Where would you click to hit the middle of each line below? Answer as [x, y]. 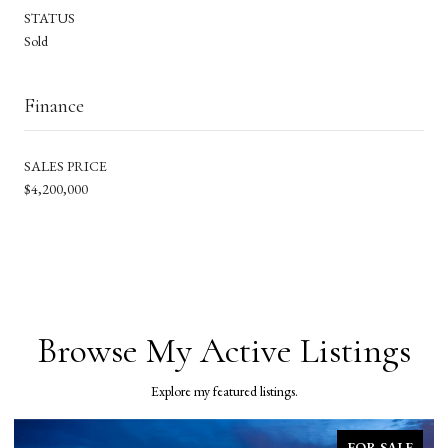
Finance [54, 105]
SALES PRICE [65, 165]
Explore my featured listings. [224, 390]
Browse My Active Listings [224, 350]
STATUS [49, 17]
